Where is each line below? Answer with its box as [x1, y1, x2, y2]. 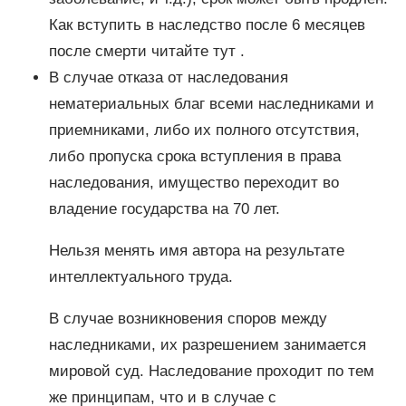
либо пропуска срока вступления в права [48, 148, 341, 166]
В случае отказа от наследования [48, 69, 288, 87]
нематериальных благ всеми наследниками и [48, 95, 374, 113]
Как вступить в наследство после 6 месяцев [48, 16, 365, 34]
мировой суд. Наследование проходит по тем [48, 362, 374, 380]
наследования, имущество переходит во [48, 174, 339, 192]
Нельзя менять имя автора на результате [48, 241, 344, 259]
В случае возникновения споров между [48, 309, 327, 327]
